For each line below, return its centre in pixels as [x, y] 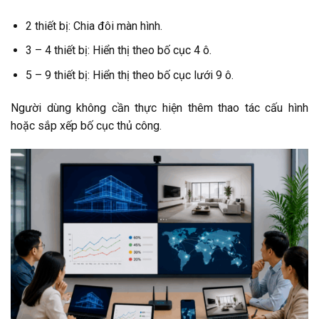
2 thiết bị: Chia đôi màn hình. [94, 26]
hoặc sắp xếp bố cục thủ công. [86, 125]
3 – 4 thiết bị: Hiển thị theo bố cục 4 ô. [118, 51]
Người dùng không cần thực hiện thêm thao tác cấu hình [159, 108]
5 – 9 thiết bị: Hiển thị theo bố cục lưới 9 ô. [129, 75]
